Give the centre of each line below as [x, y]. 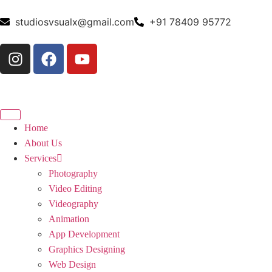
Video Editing [75, 189]
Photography [73, 173]
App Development [84, 234]
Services [40, 158]
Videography [73, 204]
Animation [69, 219]
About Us [43, 143]
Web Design [72, 264]
